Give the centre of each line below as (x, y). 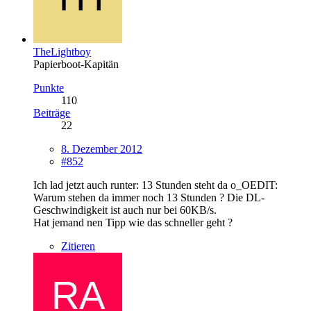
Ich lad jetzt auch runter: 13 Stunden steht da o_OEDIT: (155, 185)
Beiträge (52, 112)
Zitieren (78, 246)
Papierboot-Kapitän (76, 64)
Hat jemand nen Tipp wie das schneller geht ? (133, 222)
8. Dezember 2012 (102, 149)
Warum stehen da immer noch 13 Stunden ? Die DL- (149, 197)
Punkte (49, 87)
